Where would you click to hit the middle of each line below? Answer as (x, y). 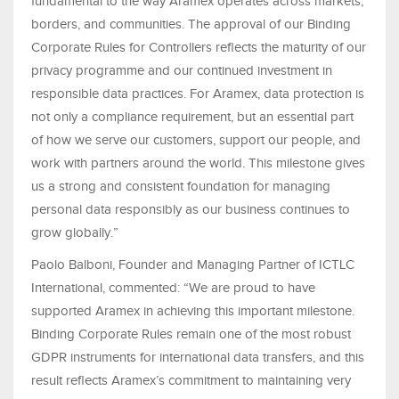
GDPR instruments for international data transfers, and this (198, 358)
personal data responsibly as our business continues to (191, 210)
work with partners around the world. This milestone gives (198, 163)
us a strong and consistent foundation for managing (181, 187)
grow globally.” (75, 233)
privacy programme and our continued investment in (182, 71)
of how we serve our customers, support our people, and (196, 140)
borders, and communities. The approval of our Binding (191, 24)
